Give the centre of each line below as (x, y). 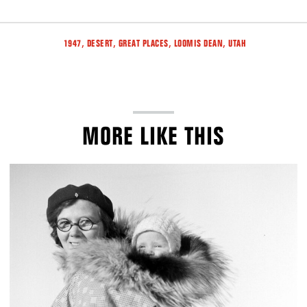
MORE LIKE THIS (153, 136)
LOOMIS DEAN (198, 43)
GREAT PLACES (143, 43)
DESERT (100, 43)
